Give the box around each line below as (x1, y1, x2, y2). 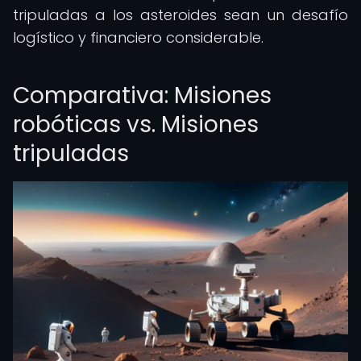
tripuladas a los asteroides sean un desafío (13, 5, 348, 25)
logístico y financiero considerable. (13, 27, 263, 48)
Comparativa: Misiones (13, 80, 272, 111)
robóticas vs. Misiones (13, 109, 259, 140)
